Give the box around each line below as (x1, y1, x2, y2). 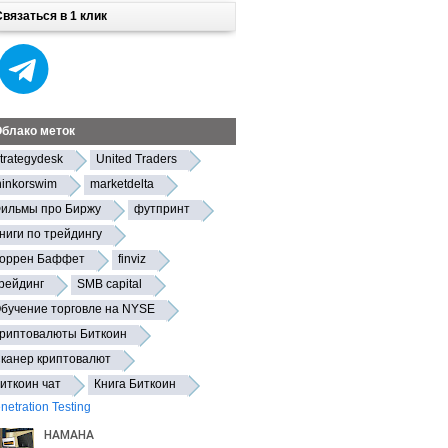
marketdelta (90, 177, 154, 191)
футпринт (134, 202, 190, 216)
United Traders (96, 152, 177, 166)
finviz (118, 252, 146, 266)
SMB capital (77, 277, 142, 291)
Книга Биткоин (94, 377, 176, 391)
